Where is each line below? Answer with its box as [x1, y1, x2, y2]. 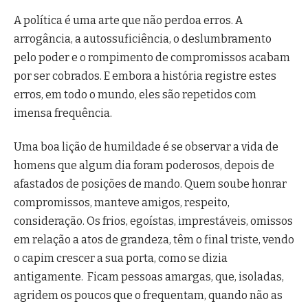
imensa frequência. [14, 106, 112, 120]
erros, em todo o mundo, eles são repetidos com [14, 87, 256, 101]
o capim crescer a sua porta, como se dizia [14, 252, 228, 265]
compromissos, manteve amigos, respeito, [14, 196, 230, 210]
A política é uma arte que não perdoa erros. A [14, 13, 243, 27]
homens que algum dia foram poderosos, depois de [14, 159, 274, 173]
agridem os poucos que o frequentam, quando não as [14, 289, 283, 302]
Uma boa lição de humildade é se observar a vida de [14, 140, 278, 154]
